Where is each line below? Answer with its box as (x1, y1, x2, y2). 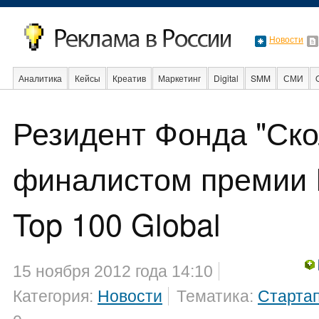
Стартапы (275, 94, 317, 106)
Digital (213, 72, 239, 84)
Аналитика (19, 72, 63, 84)
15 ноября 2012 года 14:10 (13, 262, 213, 281)
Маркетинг (158, 72, 202, 84)
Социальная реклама (176, 94, 263, 106)
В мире (19, 94, 48, 106)
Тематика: (177, 287, 258, 305)
